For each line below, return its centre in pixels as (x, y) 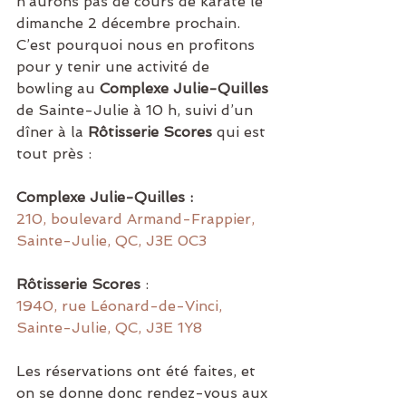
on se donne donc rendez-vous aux (144, 393)
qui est (241, 132)
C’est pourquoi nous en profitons (138, 45)
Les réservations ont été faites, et (138, 371)
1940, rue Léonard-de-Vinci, (121, 306)
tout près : (54, 154)
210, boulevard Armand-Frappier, (138, 219)
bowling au (58, 88)
